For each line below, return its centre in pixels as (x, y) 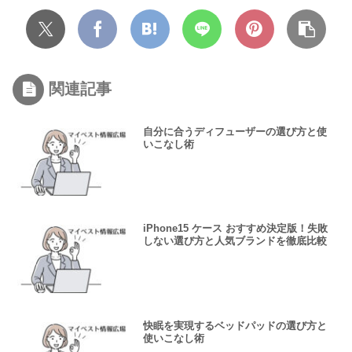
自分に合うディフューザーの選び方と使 (235, 131)
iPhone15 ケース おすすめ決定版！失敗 (236, 229)
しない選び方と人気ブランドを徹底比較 (235, 241)
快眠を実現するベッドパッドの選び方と (235, 326)
